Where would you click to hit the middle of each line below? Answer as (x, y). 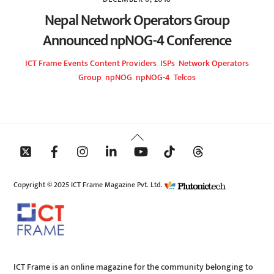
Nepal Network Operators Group (137, 20)
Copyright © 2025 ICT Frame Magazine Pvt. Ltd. (89, 185)
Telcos (185, 78)
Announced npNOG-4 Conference (137, 41)
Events (76, 64)
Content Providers (123, 64)
